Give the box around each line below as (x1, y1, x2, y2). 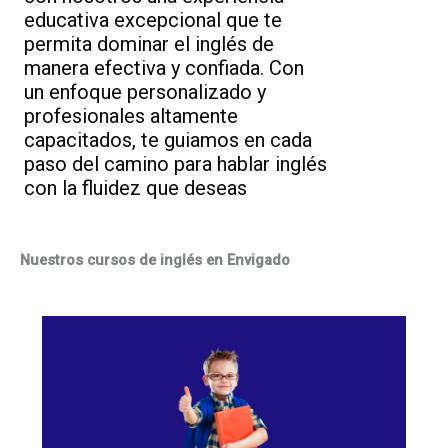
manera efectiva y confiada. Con (24, 56, 304, 80)
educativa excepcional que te (24, 8, 282, 32)
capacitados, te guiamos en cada (24, 128, 312, 152)
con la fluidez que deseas (24, 176, 247, 200)
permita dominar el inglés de (24, 32, 274, 56)
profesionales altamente (24, 104, 238, 128)
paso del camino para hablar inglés (24, 152, 327, 176)
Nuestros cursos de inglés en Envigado (20, 251, 290, 269)
